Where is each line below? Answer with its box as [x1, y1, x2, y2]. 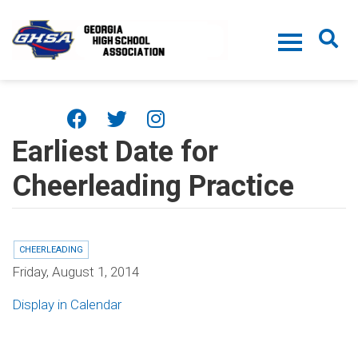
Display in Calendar [12, 296, 121, 312]
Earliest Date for [12, 135, 218, 169]
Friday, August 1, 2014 [12, 264, 139, 280]
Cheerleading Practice [12, 169, 294, 203]
